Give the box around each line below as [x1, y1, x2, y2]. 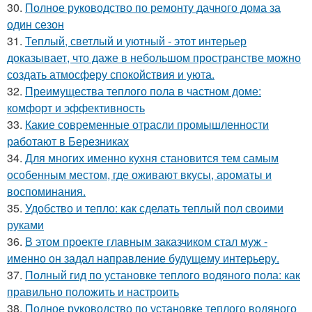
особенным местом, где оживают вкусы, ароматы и [7, 166, 272, 182]
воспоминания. [7, 183, 86, 199]
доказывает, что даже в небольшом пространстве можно [7, 49, 301, 65]
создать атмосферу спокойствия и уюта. [7, 66, 214, 82]
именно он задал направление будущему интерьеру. [7, 250, 279, 266]
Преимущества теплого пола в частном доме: [25, 83, 261, 99]
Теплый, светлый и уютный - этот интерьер [25, 33, 247, 49]
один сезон [7, 16, 64, 32]
